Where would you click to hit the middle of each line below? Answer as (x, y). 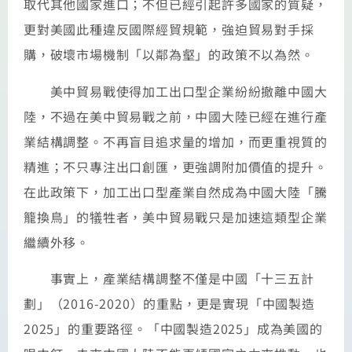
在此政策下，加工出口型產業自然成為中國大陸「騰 (176, 191)
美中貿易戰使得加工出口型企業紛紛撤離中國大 (176, 91)
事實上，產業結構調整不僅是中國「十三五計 (169, 278)
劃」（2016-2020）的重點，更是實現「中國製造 (169, 303)
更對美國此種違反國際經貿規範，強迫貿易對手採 (169, 29)
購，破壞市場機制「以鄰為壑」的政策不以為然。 (169, 55)
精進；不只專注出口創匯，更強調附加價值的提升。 (176, 166)
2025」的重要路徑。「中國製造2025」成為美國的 (173, 328)
